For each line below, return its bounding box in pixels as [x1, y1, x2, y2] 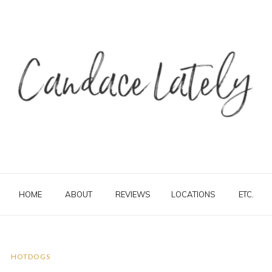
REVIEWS [115, 189, 151, 199]
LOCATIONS [171, 189, 216, 199]
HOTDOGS [10, 251, 50, 261]
